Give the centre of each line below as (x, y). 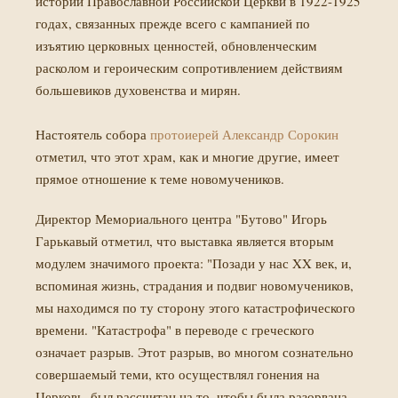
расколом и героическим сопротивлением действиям (189, 68)
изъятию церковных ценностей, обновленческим (176, 45)
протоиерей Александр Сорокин (244, 134)
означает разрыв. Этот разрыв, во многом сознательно (195, 352)
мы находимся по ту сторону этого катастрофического (195, 307)
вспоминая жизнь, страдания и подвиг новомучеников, (195, 285)
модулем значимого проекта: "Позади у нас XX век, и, (194, 263)
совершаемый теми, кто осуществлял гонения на (178, 374)
